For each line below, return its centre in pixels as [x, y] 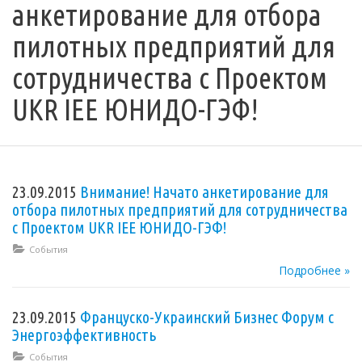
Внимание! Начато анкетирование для [204, 192]
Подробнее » [314, 270]
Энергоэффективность [84, 335]
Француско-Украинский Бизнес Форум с [207, 317]
